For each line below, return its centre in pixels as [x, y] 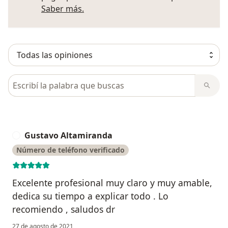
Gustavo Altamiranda [68, 136]
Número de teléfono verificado [70, 150]
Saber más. [63, 9]
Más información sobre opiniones [149, 8]
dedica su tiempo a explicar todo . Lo [90, 196]
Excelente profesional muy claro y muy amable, [112, 183]
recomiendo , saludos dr [64, 209]
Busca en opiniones [47, 80]
